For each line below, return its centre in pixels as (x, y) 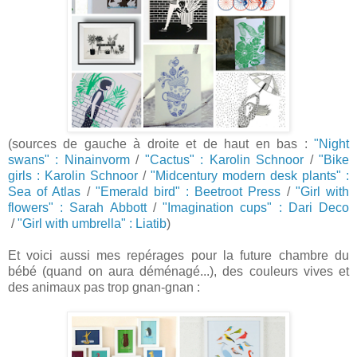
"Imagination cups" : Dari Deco (256, 207)
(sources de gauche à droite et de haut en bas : (161, 143)
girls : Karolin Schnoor (73, 175)
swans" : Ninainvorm (69, 159)
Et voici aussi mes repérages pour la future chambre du (178, 255)
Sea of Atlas (45, 191)
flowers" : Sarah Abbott (77, 207)
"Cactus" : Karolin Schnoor (224, 159)
